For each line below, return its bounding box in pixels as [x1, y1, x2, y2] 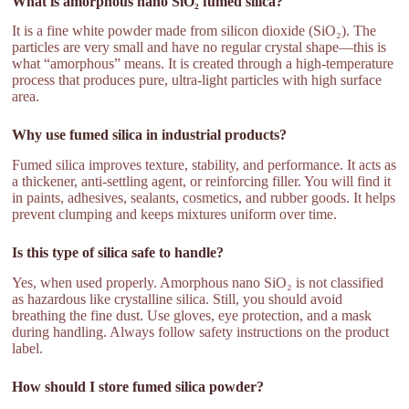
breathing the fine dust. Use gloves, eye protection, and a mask [12, 307, 372, 323]
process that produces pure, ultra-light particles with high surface [12, 72, 383, 89]
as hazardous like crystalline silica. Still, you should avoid [12, 290, 343, 307]
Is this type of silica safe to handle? [12, 245, 225, 261]
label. [12, 340, 44, 356]
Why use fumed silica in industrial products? [12, 127, 288, 143]
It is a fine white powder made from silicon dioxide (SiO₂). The [12, 23, 377, 39]
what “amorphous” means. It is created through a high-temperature [12, 56, 394, 72]
